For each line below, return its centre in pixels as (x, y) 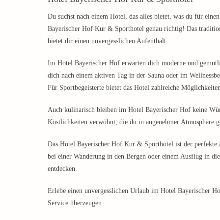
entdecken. (62, 168)
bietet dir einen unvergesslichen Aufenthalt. (108, 41)
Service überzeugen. (76, 203)
